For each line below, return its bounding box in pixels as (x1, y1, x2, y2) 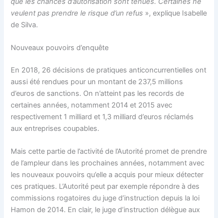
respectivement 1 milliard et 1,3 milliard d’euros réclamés (11, 112, 194, 121)
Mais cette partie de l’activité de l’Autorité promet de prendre (11, 147, 207, 156)
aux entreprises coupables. (11, 124, 100, 133)
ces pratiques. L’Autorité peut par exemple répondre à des (11, 182, 200, 191)
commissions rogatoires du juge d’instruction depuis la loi (11, 194, 200, 203)
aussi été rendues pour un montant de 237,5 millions (11, 77, 183, 86)
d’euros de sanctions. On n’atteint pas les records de (11, 89, 184, 98)
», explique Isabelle (143, 8, 207, 18)
